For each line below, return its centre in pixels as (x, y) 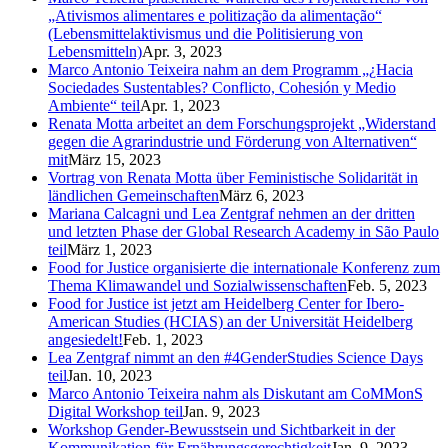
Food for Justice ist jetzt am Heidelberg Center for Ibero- (226, 303)
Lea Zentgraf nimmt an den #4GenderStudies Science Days (235, 357)
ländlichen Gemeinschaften (133, 195)
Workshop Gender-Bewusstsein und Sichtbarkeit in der (221, 429)
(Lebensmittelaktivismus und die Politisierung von (205, 33)
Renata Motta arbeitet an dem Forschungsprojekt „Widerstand (242, 123)
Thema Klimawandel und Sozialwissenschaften (197, 285)
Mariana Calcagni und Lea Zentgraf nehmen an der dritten (231, 213)
